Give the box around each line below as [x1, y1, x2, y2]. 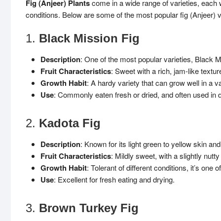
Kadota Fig [39, 116, 101, 130]
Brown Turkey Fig [39, 201, 139, 215]
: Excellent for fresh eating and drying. [54, 174, 175, 184]
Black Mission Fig [39, 32, 140, 45]
